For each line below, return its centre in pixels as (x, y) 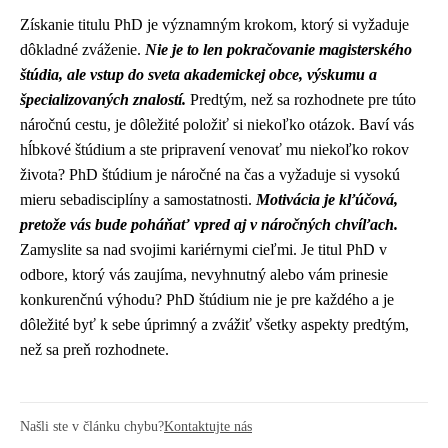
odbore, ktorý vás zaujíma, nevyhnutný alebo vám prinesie (204, 274)
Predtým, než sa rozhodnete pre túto (301, 99)
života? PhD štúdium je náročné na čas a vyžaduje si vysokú (210, 174)
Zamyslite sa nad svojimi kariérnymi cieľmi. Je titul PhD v (203, 249)
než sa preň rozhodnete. (94, 349)
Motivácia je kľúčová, (327, 199)
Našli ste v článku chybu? (92, 425)
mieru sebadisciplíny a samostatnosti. (138, 199)
